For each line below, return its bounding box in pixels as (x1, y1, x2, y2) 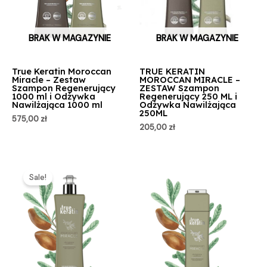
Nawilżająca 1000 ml (12, 99, 103, 111)
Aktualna (82, 157, 116, 167)
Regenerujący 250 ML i (139, 91, 237, 103)
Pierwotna (48, 157, 86, 167)
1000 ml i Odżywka (12, 91, 95, 103)
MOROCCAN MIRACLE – (139, 74, 240, 86)
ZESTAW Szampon (139, 82, 219, 94)
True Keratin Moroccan (12, 66, 111, 77)
